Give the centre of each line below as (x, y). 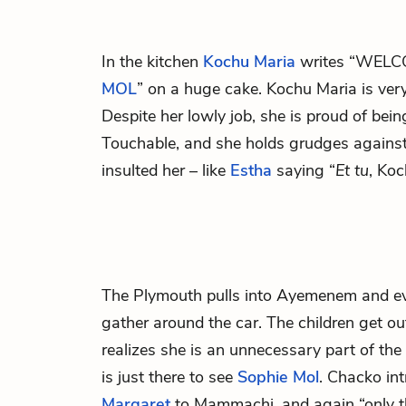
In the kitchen (152, 62)
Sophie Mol (278, 377)
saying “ (304, 170)
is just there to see (169, 377)
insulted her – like (166, 170)
